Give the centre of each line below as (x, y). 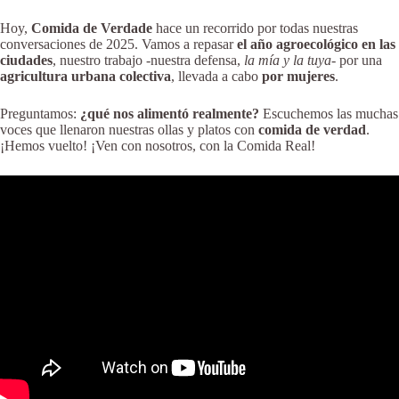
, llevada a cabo (216, 76)
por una (359, 60)
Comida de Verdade (92, 28)
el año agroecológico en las (316, 44)
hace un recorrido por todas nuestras (255, 28)
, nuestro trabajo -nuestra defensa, (148, 60)
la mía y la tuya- (290, 60)
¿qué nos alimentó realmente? (171, 113)
